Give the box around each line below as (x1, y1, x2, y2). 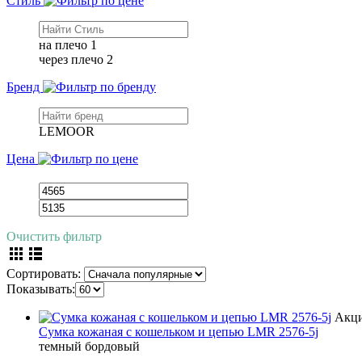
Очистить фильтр (6, 229, 102, 243)
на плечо (39, 37, 87, 52)
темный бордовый (39, 339, 140, 353)
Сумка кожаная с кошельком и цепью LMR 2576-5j (39, 324, 318, 339)
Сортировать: (6, 266, 81, 280)
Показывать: (6, 281, 75, 296)
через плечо (39, 52, 103, 66)
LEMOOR (39, 124, 95, 138)
